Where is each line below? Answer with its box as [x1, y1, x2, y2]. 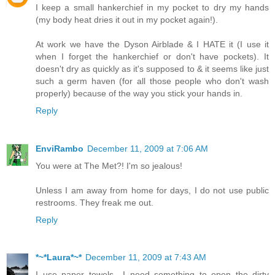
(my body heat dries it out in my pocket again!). [36, 14, 218, 25]
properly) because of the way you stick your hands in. [36, 88, 242, 98]
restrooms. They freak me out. [36, 197, 153, 207]
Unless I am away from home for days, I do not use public [36, 185, 269, 195]
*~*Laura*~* [36, 252, 82, 263]
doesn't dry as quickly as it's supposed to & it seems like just [36, 63, 269, 74]
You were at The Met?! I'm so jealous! [36, 160, 182, 171]
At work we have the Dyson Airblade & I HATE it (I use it [36, 39, 269, 49]
